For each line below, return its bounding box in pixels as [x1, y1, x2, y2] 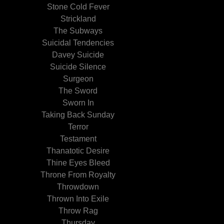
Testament [59, 134, 96, 143]
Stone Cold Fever [46, 2, 109, 11]
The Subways [53, 26, 102, 35]
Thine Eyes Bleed [46, 158, 110, 167]
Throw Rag [58, 206, 98, 215]
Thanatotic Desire [46, 146, 109, 155]
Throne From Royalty [40, 170, 115, 179]
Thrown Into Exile [47, 194, 109, 203]
